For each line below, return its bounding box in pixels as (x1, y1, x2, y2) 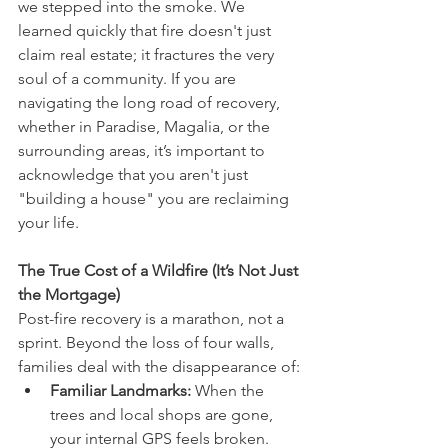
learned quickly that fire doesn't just (18, 21, 275, 41)
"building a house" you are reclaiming (18, 189, 293, 209)
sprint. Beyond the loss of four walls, (18, 333, 278, 353)
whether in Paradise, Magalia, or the (18, 117, 274, 137)
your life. (18, 213, 79, 233)
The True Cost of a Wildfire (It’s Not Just (18, 261, 302, 281)
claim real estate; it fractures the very (18, 45, 278, 65)
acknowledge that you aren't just (18, 165, 252, 185)
